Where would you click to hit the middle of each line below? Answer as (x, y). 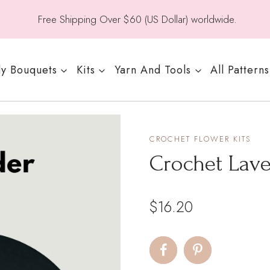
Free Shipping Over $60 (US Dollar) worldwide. (137, 19)
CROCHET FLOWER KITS (200, 139)
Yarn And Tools (153, 70)
